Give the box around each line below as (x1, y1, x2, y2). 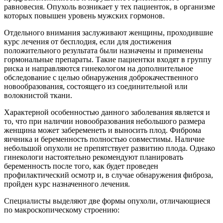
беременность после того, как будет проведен (4, 161, 158, 170)
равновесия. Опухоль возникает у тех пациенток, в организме (4, 2, 215, 11)
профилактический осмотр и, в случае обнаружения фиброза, (4, 170, 213, 179)
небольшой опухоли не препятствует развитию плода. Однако (4, 143, 215, 152)
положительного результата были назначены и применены (4, 46, 203, 55)
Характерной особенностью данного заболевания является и (4, 108, 210, 116)
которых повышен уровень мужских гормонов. (4, 11, 165, 20)
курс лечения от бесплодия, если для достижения (4, 37, 171, 46)
